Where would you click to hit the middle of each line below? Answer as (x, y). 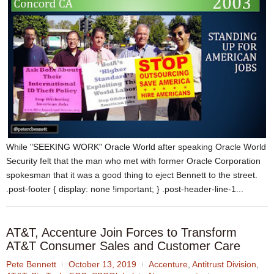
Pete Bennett (31, 264)
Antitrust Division (224, 264)
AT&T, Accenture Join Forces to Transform (121, 232)
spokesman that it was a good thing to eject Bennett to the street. (134, 175)
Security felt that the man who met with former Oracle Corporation (133, 161)
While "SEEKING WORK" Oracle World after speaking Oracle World (136, 146)
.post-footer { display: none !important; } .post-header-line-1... (125, 189)
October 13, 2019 (102, 264)
